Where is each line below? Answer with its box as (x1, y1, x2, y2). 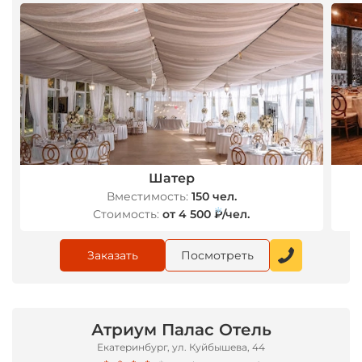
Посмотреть (181, 248, 254, 263)
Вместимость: (106, 189, 188, 204)
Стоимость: (93, 207, 160, 221)
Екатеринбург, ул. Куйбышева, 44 (97, 341, 265, 353)
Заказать (86, 248, 138, 263)
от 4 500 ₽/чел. (162, 207, 250, 221)
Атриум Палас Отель (90, 320, 271, 339)
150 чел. (191, 189, 237, 204)
